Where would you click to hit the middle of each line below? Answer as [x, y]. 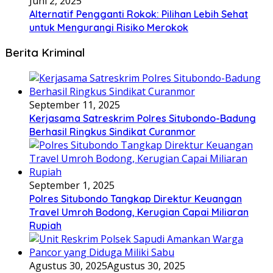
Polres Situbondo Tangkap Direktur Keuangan [136, 199]
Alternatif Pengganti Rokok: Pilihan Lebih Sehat [139, 14]
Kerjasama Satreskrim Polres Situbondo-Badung [143, 119]
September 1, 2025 [72, 186]
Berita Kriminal [45, 53]
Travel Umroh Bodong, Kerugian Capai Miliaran [139, 212]
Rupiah [45, 226]
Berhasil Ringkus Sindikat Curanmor [112, 132]
